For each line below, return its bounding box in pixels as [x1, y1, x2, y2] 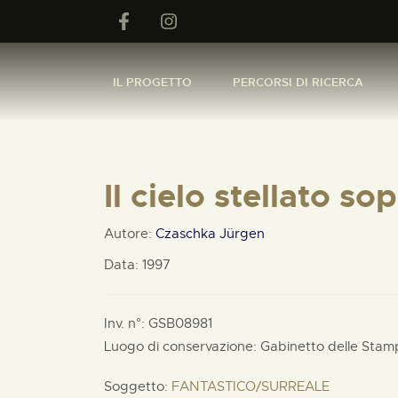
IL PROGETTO [113, 74, 192, 90]
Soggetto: [104, 378, 171, 394]
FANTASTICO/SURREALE [171, 378, 330, 394]
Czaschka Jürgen [155, 226, 265, 242]
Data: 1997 [104, 257, 171, 273]
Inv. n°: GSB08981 [104, 315, 212, 331]
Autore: [104, 226, 155, 242]
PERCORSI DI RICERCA [233, 74, 363, 90]
